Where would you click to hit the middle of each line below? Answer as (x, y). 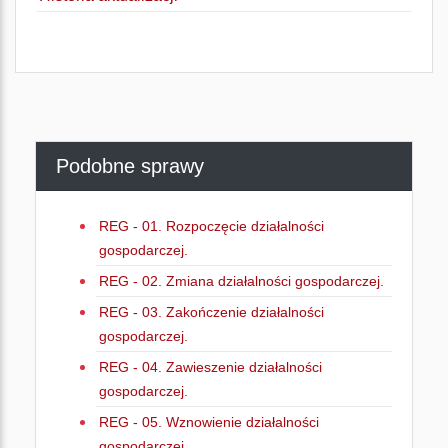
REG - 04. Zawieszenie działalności (210, 367)
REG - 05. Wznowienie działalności (209, 422)
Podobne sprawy (130, 166)
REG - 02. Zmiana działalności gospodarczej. (241, 281)
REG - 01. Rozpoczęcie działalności (211, 226)
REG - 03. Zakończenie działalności (211, 312)
